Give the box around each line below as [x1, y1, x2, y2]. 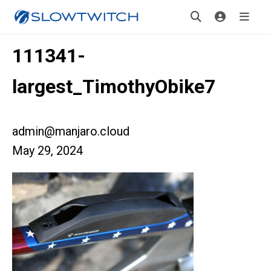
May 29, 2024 [12, 143, 83, 158]
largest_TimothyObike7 [12, 75, 215, 98]
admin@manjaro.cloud [12, 124, 129, 139]
